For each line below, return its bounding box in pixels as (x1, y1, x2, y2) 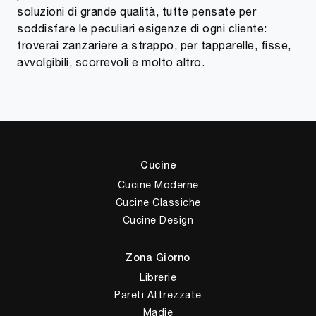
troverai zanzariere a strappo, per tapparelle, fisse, (17, 38, 291, 51)
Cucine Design (122, 214, 194, 226)
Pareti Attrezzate (114, 288, 202, 300)
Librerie (140, 271, 176, 283)
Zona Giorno (126, 253, 190, 263)
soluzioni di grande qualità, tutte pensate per (17, 4, 256, 18)
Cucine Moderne (117, 178, 199, 190)
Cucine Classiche (115, 196, 201, 208)
